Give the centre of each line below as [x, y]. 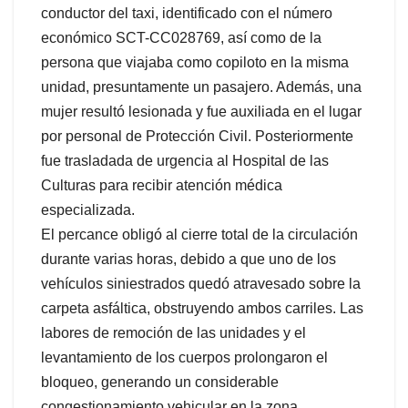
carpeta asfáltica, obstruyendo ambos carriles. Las [202, 308]
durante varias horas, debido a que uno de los [189, 259]
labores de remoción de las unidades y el [173, 332]
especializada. [88, 209]
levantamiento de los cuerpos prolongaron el [184, 357]
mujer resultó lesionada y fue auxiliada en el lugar [201, 111]
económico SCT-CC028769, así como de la [181, 37]
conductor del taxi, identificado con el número [187, 13]
